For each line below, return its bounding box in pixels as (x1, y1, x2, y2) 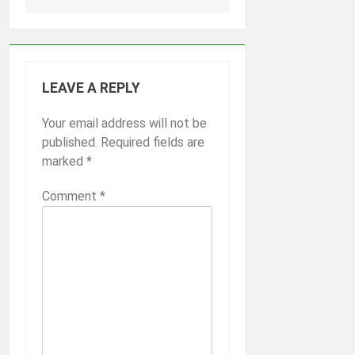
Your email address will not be (42, 116, 207, 132)
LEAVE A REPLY (42, 80, 140, 97)
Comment (42, 189, 100, 204)
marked (42, 154, 86, 170)
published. (42, 135, 97, 151)
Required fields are (101, 135, 204, 151)
